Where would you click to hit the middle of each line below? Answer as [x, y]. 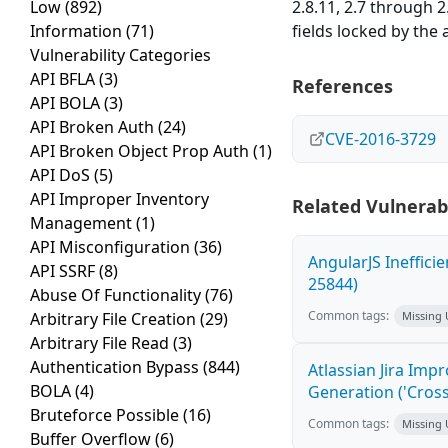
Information [78, 31]
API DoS [62, 175]
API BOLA [67, 103]
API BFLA [64, 79]
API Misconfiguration [112, 247]
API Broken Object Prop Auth [141, 151]
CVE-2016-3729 [381, 139]
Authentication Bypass [116, 367]
